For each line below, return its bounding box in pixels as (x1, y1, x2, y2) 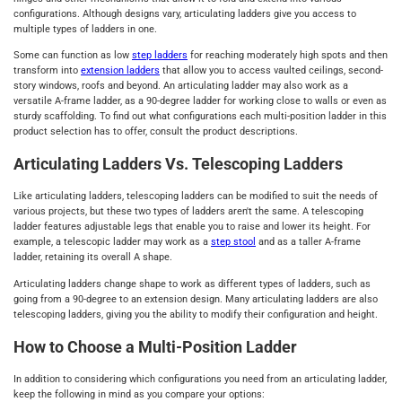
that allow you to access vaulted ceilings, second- (160, 65, 383, 77)
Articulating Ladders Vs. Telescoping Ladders (13, 154, 343, 174)
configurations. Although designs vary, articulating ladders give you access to (13, 7, 356, 20)
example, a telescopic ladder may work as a (13, 236, 211, 249)
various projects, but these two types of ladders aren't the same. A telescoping (13, 205, 363, 218)
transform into (13, 65, 81, 77)
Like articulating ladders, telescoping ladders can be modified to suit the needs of (13, 190, 378, 203)
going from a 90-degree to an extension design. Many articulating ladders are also (13, 293, 378, 305)
